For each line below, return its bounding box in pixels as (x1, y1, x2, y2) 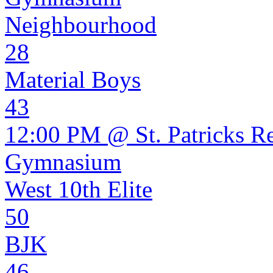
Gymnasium (5, 149, 121, 175)
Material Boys (5, 66, 141, 93)
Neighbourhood (5, 12, 157, 38)
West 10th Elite (5, 176, 152, 202)
